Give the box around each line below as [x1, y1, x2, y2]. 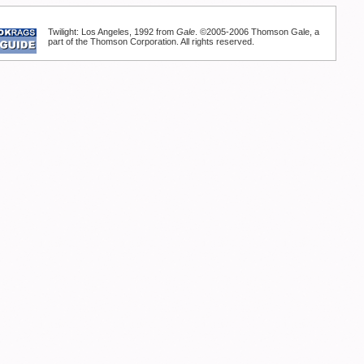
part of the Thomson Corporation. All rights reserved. [48, 37, 254, 47]
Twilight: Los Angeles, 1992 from [48, 27, 176, 37]
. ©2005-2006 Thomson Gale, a [195, 27, 319, 37]
